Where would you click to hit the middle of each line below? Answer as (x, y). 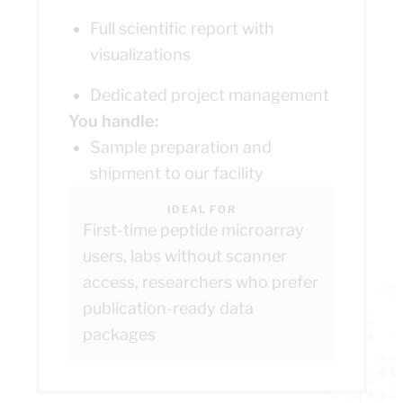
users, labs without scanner (185, 256)
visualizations (140, 55)
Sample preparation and (181, 148)
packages (119, 335)
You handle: (113, 121)
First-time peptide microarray (193, 230)
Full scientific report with (182, 29)
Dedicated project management (210, 95)
